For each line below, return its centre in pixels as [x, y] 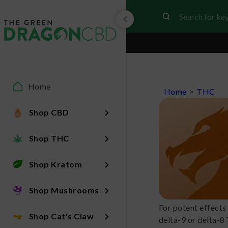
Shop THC [49, 138]
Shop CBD [49, 112]
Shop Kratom [55, 164]
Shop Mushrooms [64, 190]
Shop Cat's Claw [61, 216]
